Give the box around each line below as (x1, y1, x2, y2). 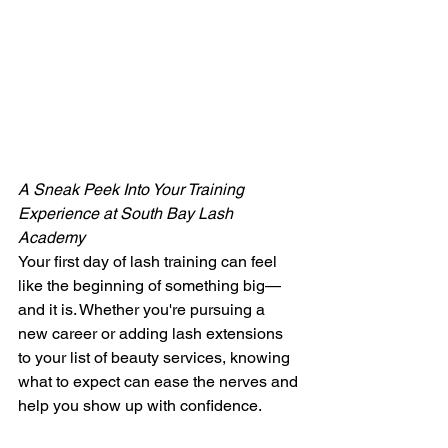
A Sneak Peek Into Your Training (18, 180, 248, 200)
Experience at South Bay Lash (18, 204, 237, 224)
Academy (18, 228, 85, 248)
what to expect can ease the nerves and (18, 372, 302, 392)
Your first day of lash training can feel (18, 252, 281, 272)
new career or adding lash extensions (18, 324, 287, 344)
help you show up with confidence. (18, 396, 262, 416)
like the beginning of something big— (18, 276, 281, 296)
